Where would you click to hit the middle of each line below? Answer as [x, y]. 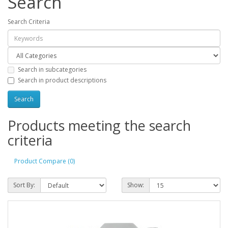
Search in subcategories [52, 69]
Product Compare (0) [45, 161]
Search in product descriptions [62, 80]
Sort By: [24, 185]
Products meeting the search [99, 125]
